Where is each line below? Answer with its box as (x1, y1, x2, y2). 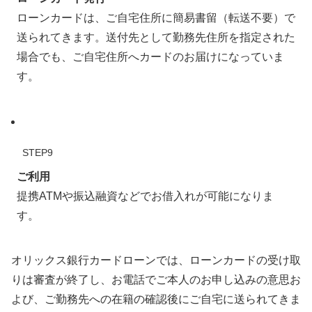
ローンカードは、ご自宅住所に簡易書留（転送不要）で (17, 11, 295, 24)
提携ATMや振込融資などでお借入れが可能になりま (17, 189, 274, 202)
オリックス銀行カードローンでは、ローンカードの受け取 (11, 254, 301, 267)
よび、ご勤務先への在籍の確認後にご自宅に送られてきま (11, 293, 301, 306)
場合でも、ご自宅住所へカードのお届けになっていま (17, 50, 284, 63)
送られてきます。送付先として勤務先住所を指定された (17, 31, 295, 43)
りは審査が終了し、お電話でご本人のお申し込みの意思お (11, 274, 301, 286)
